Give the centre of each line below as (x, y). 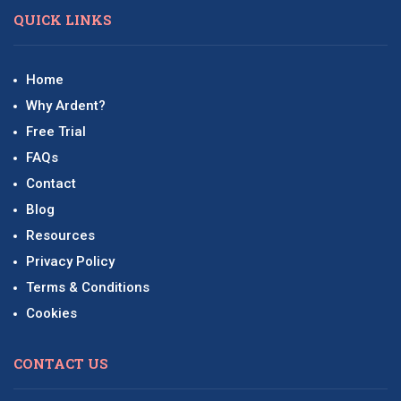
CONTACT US (61, 364)
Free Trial (56, 132)
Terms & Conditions (88, 288)
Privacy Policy (70, 262)
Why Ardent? (66, 106)
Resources (60, 236)
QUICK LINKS (63, 20)
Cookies (51, 314)
